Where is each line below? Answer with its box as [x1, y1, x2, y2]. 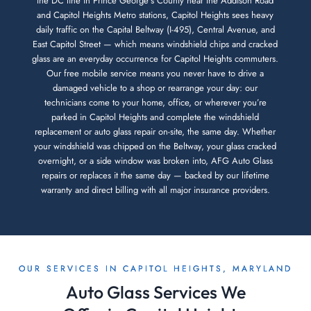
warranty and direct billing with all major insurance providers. [40, 183, 270, 197]
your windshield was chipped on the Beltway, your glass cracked [34, 140, 277, 153]
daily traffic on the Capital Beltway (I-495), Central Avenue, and [35, 23, 275, 37]
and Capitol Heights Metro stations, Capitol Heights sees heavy [37, 8, 274, 22]
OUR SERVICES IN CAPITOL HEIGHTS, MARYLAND [19, 262, 292, 275]
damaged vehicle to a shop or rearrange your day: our [53, 81, 258, 95]
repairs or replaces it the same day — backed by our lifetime [41, 169, 269, 183]
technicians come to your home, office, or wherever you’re [44, 96, 267, 110]
